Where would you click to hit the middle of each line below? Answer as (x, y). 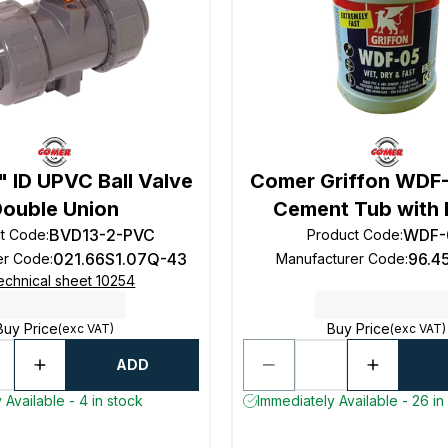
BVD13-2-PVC (102, 235)
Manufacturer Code (340, 258)
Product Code (353, 234)
